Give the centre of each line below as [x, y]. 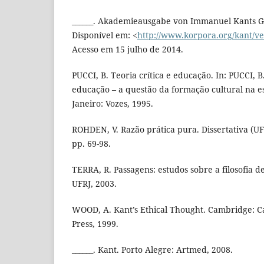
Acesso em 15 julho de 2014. [128, 49]
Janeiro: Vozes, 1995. [113, 104]
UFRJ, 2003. [94, 184]
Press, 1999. [95, 224]
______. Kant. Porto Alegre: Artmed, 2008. [152, 250]
